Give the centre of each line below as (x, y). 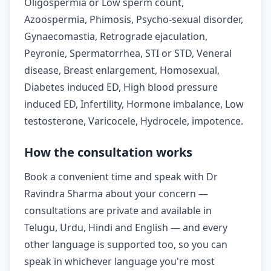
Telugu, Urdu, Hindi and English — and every (126, 228)
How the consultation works (108, 152)
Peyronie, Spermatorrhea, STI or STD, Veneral (128, 54)
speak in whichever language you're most (119, 262)
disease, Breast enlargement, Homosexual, (122, 70)
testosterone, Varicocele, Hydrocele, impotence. (134, 121)
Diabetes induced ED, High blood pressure (121, 87)
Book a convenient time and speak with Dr (121, 177)
